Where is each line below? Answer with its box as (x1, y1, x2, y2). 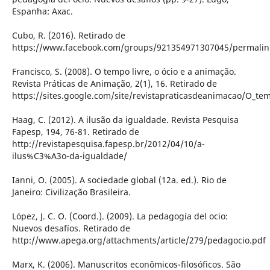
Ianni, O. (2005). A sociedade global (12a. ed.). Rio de (11, 174, 227, 186)
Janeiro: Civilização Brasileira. (11, 186, 131, 198)
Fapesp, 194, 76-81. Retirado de (11, 126, 139, 138)
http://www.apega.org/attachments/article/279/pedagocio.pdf (11, 234, 266, 246)
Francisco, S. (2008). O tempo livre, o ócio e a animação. (11, 66, 236, 78)
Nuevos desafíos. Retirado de (11, 222, 130, 234)
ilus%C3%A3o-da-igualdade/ (11, 150, 127, 162)
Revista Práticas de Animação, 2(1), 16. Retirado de (11, 78, 217, 90)
